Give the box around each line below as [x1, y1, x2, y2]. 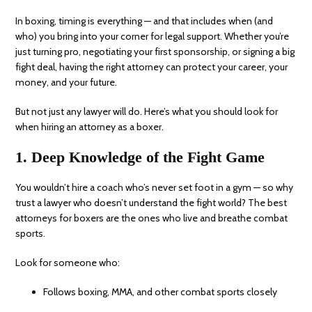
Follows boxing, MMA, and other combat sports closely [43, 286, 278, 299]
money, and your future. [15, 76, 118, 89]
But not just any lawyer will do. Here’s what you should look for [15, 105, 279, 118]
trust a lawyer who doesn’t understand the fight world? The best [15, 196, 288, 210]
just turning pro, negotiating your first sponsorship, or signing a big [15, 45, 295, 58]
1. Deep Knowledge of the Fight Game [15, 148, 265, 166]
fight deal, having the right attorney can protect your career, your [15, 61, 288, 74]
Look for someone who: [15, 256, 120, 270]
